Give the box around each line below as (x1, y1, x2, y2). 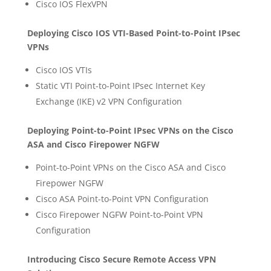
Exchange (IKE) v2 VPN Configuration (35, 96, 182, 107)
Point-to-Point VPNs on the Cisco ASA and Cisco (35, 162, 226, 173)
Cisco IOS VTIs (35, 64, 92, 76)
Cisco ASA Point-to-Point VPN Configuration (35, 193, 209, 204)
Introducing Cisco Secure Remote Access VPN (27, 253, 216, 265)
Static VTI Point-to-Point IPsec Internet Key (35, 80, 205, 91)
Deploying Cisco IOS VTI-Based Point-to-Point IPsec (27, 27, 240, 39)
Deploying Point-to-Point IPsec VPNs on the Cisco (27, 125, 233, 136)
